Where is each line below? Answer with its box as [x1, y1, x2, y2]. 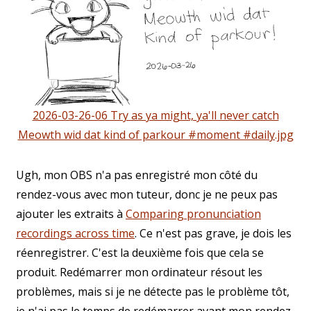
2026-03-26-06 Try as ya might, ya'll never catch [32, 108, 279, 124]
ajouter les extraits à [16, 206, 126, 222]
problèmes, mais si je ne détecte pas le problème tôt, [16, 284, 289, 300]
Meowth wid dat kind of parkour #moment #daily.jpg [17, 127, 294, 143]
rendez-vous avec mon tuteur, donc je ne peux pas [16, 187, 278, 203]
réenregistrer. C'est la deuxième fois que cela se [16, 245, 264, 261]
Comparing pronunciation [126, 206, 261, 222]
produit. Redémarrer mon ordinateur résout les [16, 264, 262, 280]
